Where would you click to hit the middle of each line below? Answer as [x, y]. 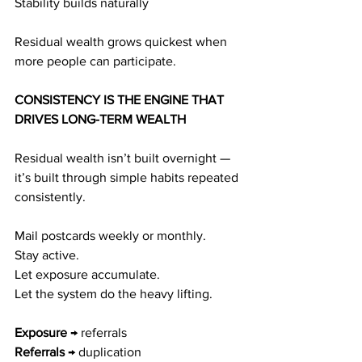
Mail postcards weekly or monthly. [110, 236]
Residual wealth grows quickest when [122, 42]
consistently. [50, 197]
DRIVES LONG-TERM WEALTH [100, 119]
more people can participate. [95, 61]
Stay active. [47, 255]
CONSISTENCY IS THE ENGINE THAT [121, 100]
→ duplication [103, 352]
